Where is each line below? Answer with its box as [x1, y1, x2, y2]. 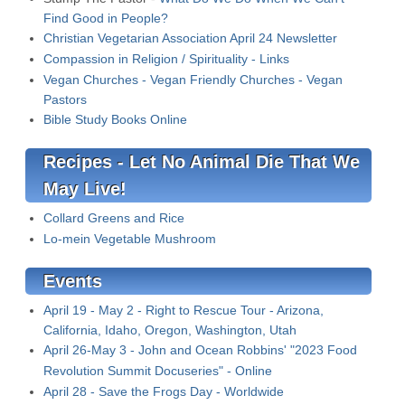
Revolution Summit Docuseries [43, 363, 219, 378]
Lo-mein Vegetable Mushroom [43, 231, 216, 246]
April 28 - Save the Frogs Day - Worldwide [43, 384, 284, 399]
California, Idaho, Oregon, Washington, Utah [43, 323, 297, 337]
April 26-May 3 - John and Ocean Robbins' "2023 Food [43, 343, 357, 357]
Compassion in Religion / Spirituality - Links [43, 52, 289, 66]
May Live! [43, 179, 127, 199]
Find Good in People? [43, 11, 168, 25]
